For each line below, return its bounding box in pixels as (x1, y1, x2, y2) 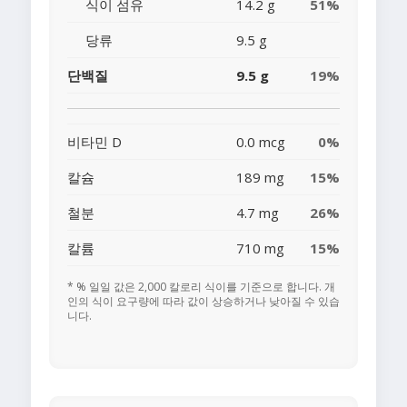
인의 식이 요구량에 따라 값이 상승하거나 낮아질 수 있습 (67, 293, 340, 310)
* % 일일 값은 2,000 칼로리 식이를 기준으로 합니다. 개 (67, 279, 335, 295)
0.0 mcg (236, 133, 285, 152)
